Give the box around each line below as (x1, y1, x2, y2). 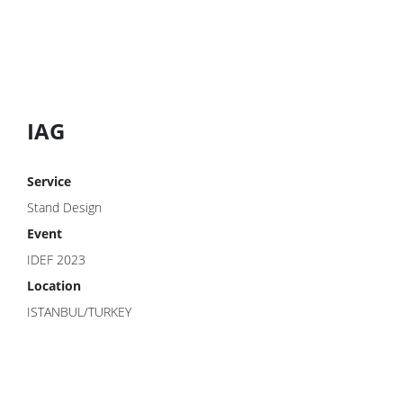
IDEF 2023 (27, 251, 85, 268)
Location (27, 277, 81, 294)
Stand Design (27, 199, 102, 216)
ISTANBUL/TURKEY (27, 303, 131, 320)
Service (27, 173, 71, 190)
